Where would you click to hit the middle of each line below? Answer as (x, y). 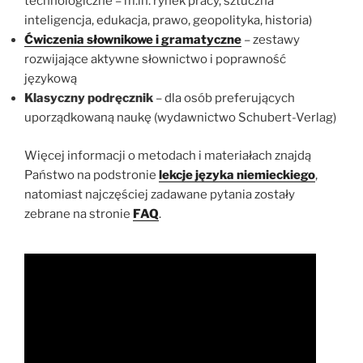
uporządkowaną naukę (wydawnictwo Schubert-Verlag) (180, 118)
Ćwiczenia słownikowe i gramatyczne (133, 40)
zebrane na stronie (79, 214)
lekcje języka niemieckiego (237, 175)
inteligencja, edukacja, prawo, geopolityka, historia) (168, 21)
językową (51, 79)
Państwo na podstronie (92, 175)
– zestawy (271, 40)
